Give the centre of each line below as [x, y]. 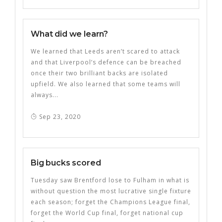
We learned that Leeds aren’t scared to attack [105, 51]
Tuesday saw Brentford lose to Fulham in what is [110, 180]
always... [45, 95]
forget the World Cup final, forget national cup [107, 213]
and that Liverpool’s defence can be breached [106, 62]
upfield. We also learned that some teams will [106, 84]
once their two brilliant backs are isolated [99, 73]
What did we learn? [70, 34]
